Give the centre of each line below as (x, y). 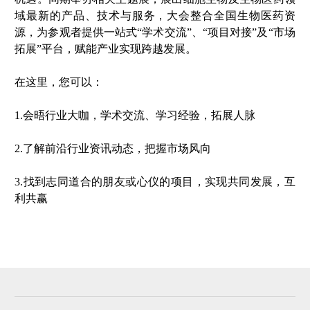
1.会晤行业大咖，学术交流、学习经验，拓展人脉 (135, 115)
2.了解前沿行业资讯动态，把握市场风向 (113, 148)
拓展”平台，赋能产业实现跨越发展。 (106, 48)
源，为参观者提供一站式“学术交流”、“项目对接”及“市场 (155, 32)
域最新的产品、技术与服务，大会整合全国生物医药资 (155, 15)
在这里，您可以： (59, 82)
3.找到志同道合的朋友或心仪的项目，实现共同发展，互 (155, 181)
